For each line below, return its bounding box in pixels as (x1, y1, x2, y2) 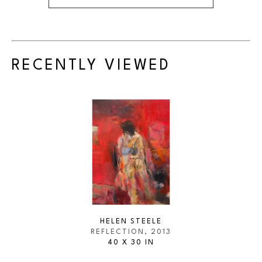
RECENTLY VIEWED (12, 58, 171, 74)
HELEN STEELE (100, 218, 162, 226)
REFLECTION (91, 229, 144, 236)
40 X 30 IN (108, 239, 154, 247)
